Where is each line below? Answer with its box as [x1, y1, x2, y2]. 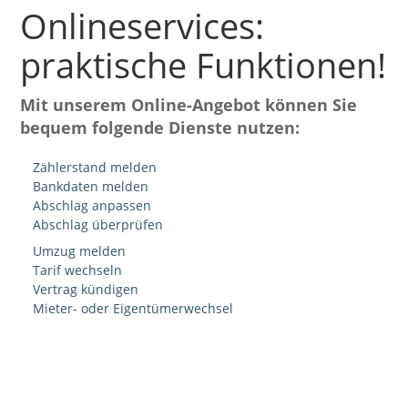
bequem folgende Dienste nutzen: [20, 117, 301, 139]
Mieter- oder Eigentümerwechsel [33, 300, 234, 318]
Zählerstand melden [33, 158, 158, 177]
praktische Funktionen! [20, 41, 387, 89]
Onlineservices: [20, 2, 265, 50]
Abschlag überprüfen [33, 216, 164, 234]
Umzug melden [33, 242, 127, 260]
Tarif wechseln [33, 261, 123, 280]
